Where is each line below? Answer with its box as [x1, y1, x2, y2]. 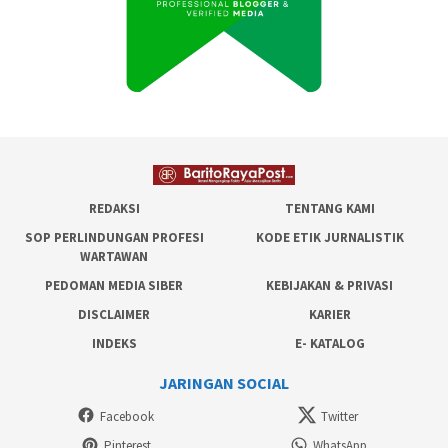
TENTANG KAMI [284, 200, 375, 218]
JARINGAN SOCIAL [159, 372, 289, 393]
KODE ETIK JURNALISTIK [255, 229, 404, 247]
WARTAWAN [80, 248, 148, 266]
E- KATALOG [294, 335, 365, 353]
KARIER [308, 306, 351, 324]
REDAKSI [88, 200, 140, 218]
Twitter [321, 407, 359, 425]
